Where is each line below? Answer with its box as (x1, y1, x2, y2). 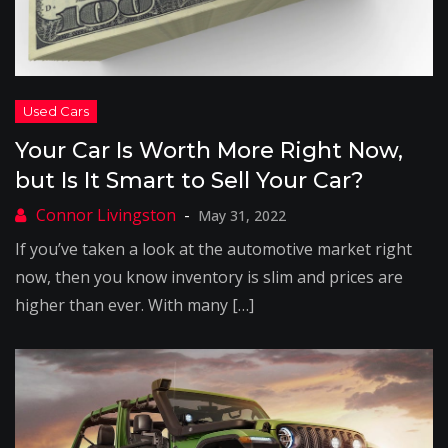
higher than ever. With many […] (15, 294, 254, 316)
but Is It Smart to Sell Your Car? (15, 167, 364, 194)
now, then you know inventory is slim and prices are (15, 266, 403, 288)
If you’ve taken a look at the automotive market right (15, 238, 412, 260)
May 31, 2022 (198, 206, 286, 225)
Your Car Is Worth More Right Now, (15, 137, 403, 164)
